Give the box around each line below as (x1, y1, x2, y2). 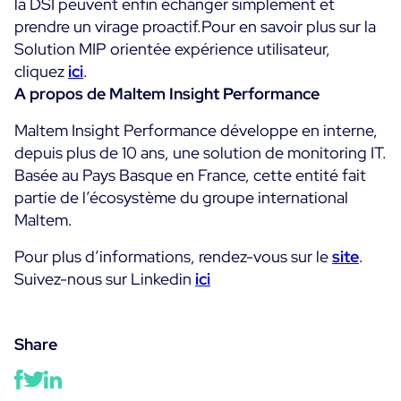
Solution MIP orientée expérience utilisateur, (14, 38, 330, 59)
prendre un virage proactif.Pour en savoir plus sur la (14, 16, 376, 37)
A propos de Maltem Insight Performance (14, 83, 320, 104)
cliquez (14, 61, 68, 81)
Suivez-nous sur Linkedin (14, 269, 195, 289)
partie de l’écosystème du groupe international (14, 187, 348, 208)
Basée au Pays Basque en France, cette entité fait (14, 165, 366, 185)
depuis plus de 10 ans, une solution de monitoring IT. (14, 142, 387, 163)
